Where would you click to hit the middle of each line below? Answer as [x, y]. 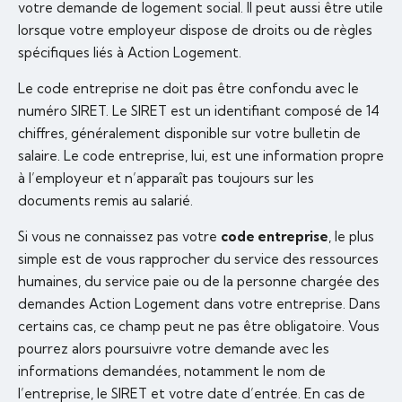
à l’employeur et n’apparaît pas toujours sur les [166, 179]
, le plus [351, 237]
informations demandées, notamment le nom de [172, 371]
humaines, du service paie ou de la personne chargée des [199, 282]
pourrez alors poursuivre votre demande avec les [174, 349]
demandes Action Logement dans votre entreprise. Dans [199, 304]
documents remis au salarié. [105, 201]
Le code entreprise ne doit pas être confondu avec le [188, 89]
